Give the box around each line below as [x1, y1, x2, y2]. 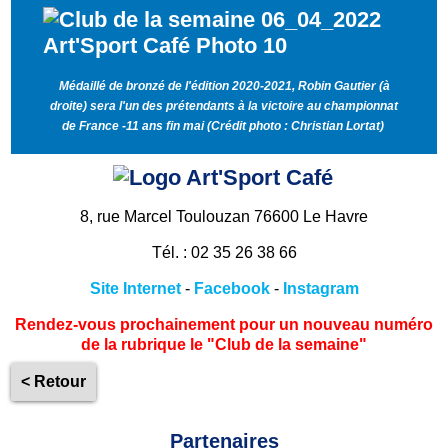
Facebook [193, 279, 270, 297]
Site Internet [89, 279, 181, 297]
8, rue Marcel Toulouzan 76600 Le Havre [80, 207, 368, 225]
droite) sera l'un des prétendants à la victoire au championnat [50, 98, 398, 113]
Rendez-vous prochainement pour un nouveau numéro [15, 315, 433, 333]
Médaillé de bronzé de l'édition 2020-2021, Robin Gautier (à [58, 78, 390, 93]
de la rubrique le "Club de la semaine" [81, 335, 367, 353]
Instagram [282, 279, 359, 297]
